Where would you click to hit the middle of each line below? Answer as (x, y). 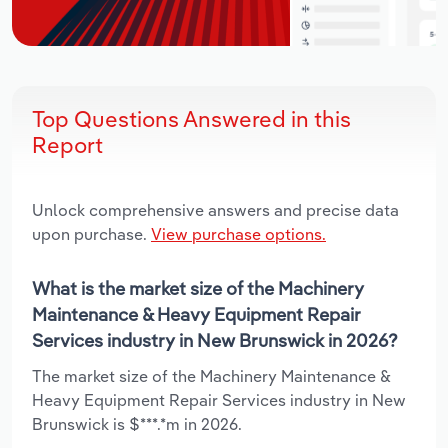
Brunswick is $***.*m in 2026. (137, 423)
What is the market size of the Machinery (198, 288)
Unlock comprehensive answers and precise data (215, 209)
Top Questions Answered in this (191, 118)
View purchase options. (238, 233)
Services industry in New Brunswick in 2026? (215, 340)
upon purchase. (91, 233)
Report (67, 144)
